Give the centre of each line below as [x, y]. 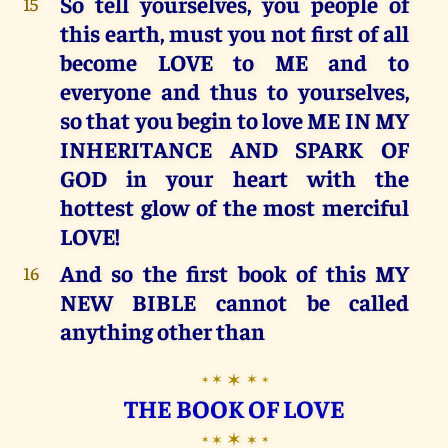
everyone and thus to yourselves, [234, 91]
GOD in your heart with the [234, 178]
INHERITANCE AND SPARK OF [234, 149]
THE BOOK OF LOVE [234, 408]
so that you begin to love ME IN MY [234, 120]
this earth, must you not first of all [234, 33]
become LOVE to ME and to [234, 62]
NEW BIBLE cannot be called [234, 302]
